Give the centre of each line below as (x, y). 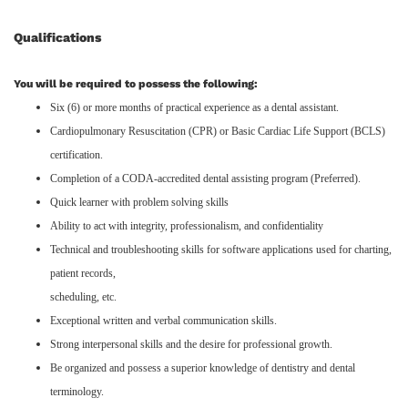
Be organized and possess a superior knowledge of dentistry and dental (203, 367)
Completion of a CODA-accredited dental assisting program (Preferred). (205, 178)
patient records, (83, 273)
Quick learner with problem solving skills (139, 202)
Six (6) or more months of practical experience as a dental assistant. (194, 107)
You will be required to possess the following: (136, 83)
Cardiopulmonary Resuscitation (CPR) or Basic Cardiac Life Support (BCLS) (218, 131)
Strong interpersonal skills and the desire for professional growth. (191, 344)
